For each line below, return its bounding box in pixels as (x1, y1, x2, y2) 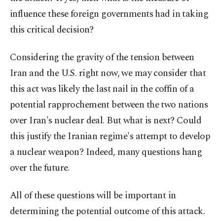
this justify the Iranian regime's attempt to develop (10, 129, 211, 144)
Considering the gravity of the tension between (10, 50, 194, 65)
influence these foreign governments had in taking (10, 7, 209, 21)
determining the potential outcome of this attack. (10, 204, 205, 219)
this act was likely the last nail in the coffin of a (10, 82, 194, 96)
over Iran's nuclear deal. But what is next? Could (10, 113, 202, 128)
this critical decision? (10, 23, 94, 37)
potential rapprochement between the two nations (10, 98, 208, 112)
